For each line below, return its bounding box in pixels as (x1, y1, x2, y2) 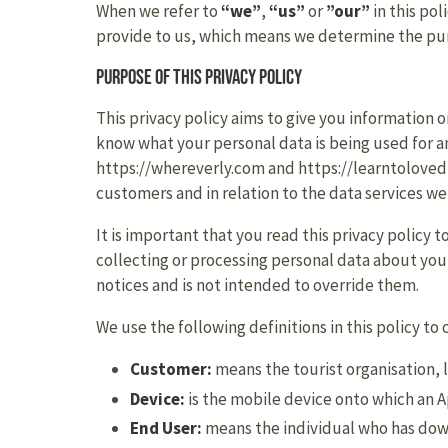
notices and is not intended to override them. (96, 274, 419, 297)
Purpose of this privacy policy (96, 65, 302, 90)
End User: (130, 416, 202, 439)
